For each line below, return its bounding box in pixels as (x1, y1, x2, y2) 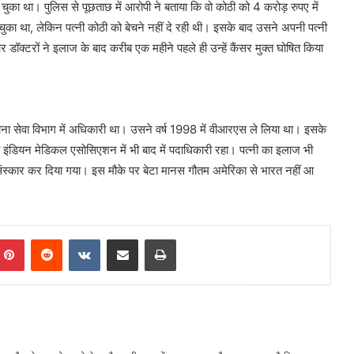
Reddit (62, 232, 93, 245)
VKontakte (100, 232, 150, 245)
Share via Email (137, 232, 163, 245)
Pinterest (24, 232, 69, 245)
